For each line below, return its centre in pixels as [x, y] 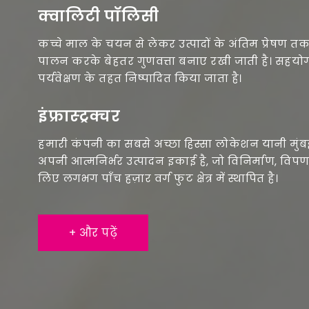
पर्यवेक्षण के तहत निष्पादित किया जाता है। [140, 78]
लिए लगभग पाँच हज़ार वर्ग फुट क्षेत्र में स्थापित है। [158, 178]
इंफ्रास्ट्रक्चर [79, 116]
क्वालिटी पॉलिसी [99, 16]
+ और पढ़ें [93, 232]
